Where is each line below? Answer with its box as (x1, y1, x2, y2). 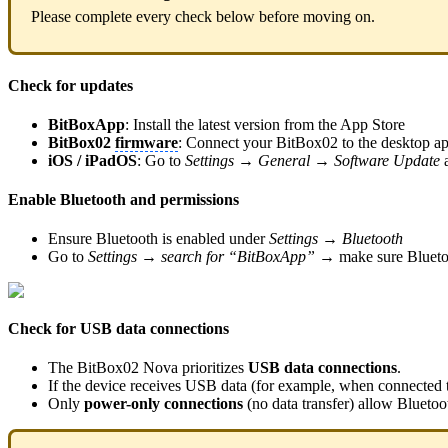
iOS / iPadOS (48, 151, 137, 169)
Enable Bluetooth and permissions (8, 191, 239, 209)
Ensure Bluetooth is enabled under (48, 230, 269, 248)
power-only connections (84, 394, 243, 412)
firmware (115, 133, 178, 151)
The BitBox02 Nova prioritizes (48, 358, 248, 376)
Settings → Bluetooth (269, 230, 403, 248)
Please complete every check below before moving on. (31, 8, 375, 26)
